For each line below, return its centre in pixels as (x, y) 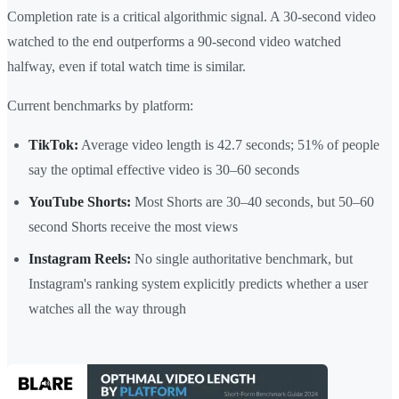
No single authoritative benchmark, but (242, 259)
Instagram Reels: (80, 259)
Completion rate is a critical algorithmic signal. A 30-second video (191, 17)
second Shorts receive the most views (133, 227)
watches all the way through (107, 309)
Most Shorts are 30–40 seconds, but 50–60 (252, 202)
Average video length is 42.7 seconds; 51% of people (229, 145)
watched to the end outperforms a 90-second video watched (174, 42)
